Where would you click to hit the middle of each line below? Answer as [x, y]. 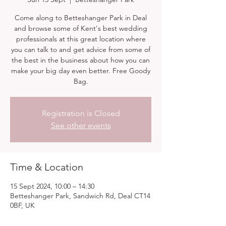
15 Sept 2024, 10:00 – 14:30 [52, 186]
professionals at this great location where [81, 39]
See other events [81, 125]
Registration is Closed [81, 113]
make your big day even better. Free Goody [81, 71]
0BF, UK [22, 205]
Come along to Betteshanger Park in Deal [81, 18]
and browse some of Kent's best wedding [81, 28]
